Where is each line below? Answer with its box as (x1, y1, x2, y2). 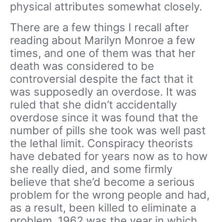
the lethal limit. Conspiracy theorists (10, 137, 193, 150)
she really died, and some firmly (10, 163, 172, 175)
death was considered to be (10, 59, 154, 72)
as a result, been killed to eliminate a (10, 201, 196, 214)
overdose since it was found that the (10, 111, 198, 124)
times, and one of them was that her (10, 47, 195, 59)
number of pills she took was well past (10, 124, 206, 137)
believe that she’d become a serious (10, 175, 195, 188)
